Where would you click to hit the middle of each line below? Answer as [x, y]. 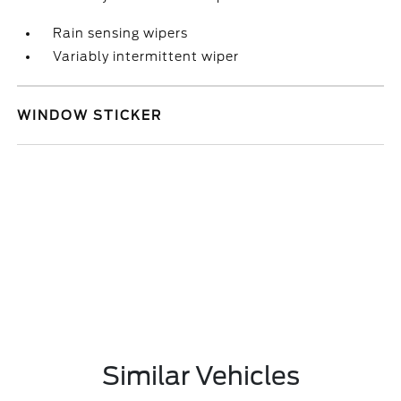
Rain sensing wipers [121, 33]
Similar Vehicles [200, 376]
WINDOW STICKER [90, 115]
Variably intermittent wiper [146, 56]
